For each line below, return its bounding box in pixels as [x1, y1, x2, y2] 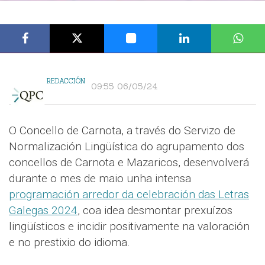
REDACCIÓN [47, 77, 85, 86]
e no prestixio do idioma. [9, 235, 130, 250]
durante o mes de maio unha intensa [9, 172, 191, 186]
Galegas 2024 [9, 203, 77, 218]
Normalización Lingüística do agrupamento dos [9, 140, 244, 154]
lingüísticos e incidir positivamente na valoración [9, 219, 250, 234]
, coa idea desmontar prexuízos [77, 203, 232, 218]
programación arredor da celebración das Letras [9, 188, 249, 202]
